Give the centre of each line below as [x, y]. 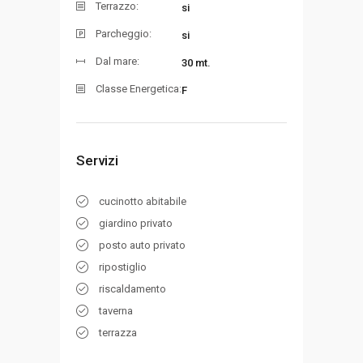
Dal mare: [117, 62]
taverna [116, 311]
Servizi [97, 160]
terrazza [118, 333]
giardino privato [136, 223]
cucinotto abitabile [143, 201]
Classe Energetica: [139, 89]
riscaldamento [132, 289]
